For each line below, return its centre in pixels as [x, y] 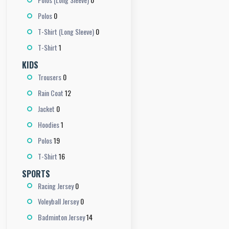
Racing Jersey [56, 186]
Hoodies [49, 124]
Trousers [50, 77]
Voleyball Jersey [58, 201]
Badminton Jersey [61, 217]
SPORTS [36, 174]
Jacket [46, 108]
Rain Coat [51, 93]
